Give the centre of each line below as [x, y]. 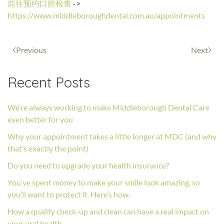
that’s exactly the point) [48, 148]
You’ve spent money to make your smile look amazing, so [104, 182]
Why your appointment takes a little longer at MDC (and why [112, 136]
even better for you [40, 119]
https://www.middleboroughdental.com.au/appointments [106, 15]
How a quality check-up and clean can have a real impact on [108, 211]
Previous [31, 49]
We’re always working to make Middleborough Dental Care [108, 107]
